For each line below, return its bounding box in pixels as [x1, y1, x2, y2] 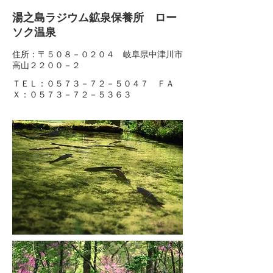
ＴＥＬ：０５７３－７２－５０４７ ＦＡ [12, 79, 174, 88]
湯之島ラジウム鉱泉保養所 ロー [12, 12, 177, 24]
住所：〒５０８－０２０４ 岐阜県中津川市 [12, 49, 183, 59]
